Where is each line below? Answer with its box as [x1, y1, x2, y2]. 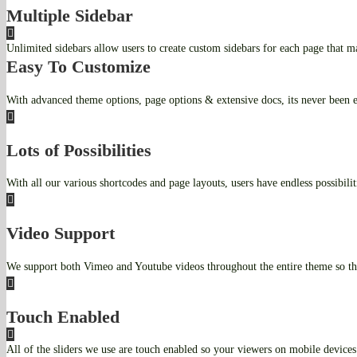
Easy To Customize [6, 57, 151, 77]
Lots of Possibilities [6, 139, 151, 160]
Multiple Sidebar [6, 5, 133, 25]
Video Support [6, 223, 115, 244]
